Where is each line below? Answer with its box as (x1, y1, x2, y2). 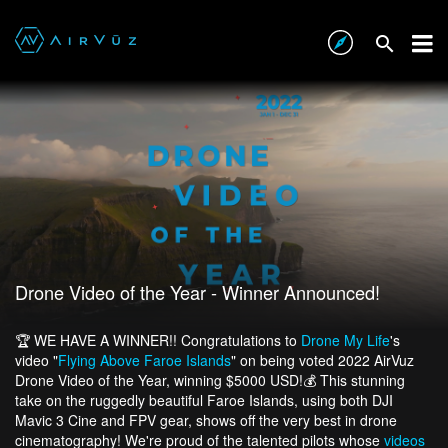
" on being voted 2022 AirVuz (231, 350, 414, 370)
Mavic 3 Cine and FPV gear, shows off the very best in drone (15, 410, 397, 430)
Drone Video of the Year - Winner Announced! (15, 279, 380, 305)
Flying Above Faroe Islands (58, 350, 231, 370)
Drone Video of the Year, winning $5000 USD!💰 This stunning (15, 370, 405, 390)
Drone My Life (301, 330, 390, 350)
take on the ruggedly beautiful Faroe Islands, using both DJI (15, 390, 393, 410)
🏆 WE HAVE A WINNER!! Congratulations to (15, 330, 301, 350)
